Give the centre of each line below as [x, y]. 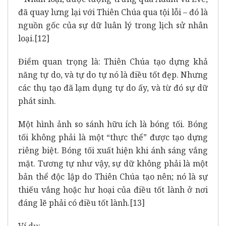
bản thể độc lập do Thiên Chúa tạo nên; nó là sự [113, 176]
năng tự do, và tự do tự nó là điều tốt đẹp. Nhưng [113, 74]
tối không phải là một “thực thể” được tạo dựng [113, 137]
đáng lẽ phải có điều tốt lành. [74, 203]
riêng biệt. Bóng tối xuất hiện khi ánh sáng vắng [113, 150]
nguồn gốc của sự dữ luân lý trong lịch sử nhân [113, 25]
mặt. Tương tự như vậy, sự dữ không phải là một [113, 163]
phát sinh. [37, 101]
